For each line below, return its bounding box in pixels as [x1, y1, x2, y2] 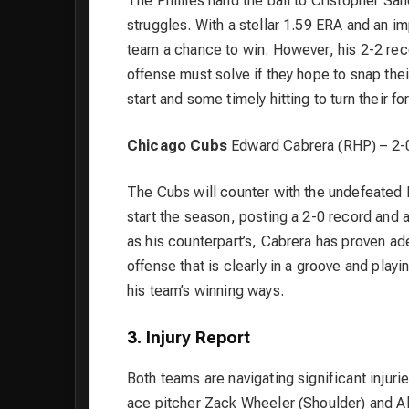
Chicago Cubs [127, 137, 227, 155]
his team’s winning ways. [127, 282, 284, 300]
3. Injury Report [127, 328, 250, 349]
